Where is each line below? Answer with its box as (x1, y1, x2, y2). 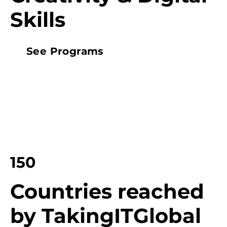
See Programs (26, 45, 104, 58)
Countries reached (10, 179, 204, 204)
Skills (10, 7, 65, 32)
